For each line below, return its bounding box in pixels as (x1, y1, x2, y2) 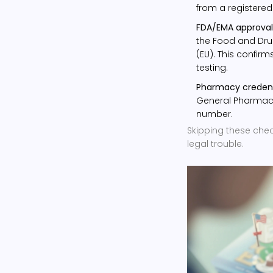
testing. (196, 61, 228, 74)
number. (196, 107, 233, 120)
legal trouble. (187, 137, 244, 150)
